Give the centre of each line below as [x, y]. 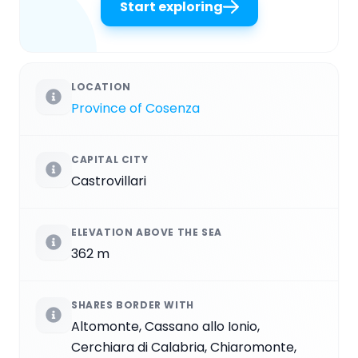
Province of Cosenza [135, 108]
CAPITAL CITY [110, 159]
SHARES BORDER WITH [133, 304]
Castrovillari [109, 181]
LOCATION [101, 86]
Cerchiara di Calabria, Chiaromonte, [184, 347]
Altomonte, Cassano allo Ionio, [165, 326]
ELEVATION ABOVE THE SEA [147, 232]
